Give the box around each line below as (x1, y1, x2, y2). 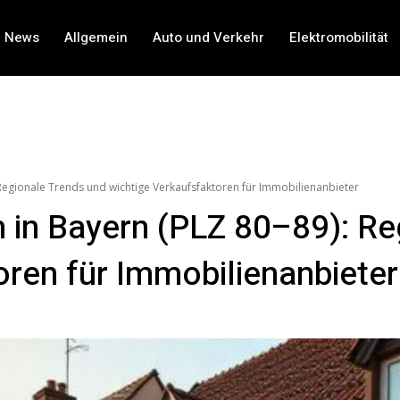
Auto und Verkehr (153, 28, 265, 47)
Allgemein (64, 28, 129, 47)
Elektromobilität (289, 28, 389, 47)
